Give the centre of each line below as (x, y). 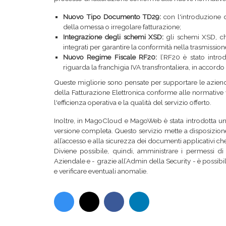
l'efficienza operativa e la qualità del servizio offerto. (133, 102)
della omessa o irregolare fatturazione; (122, 27)
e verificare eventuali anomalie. (101, 171)
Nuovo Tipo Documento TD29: (114, 17)
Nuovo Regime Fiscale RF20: (110, 57)
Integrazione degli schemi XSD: (114, 37)
